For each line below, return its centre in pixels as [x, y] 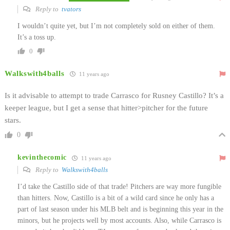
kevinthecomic [42, 158]
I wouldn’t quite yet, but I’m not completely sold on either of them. [116, 26]
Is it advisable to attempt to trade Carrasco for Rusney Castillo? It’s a [114, 95]
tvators [71, 9]
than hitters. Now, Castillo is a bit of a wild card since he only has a [116, 198]
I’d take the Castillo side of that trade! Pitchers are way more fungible [119, 186]
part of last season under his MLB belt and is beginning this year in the [120, 209]
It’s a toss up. [37, 37]
